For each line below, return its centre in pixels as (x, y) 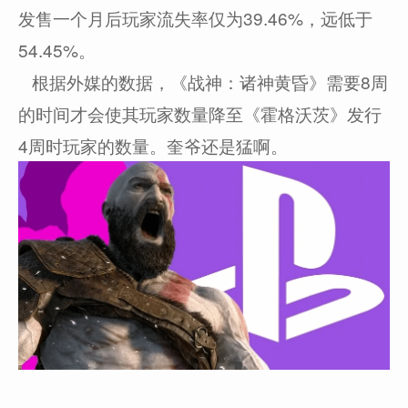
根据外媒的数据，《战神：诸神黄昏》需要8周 (204, 81)
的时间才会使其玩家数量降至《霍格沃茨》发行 (200, 113)
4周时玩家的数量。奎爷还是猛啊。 (153, 145)
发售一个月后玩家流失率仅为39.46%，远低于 (196, 17)
